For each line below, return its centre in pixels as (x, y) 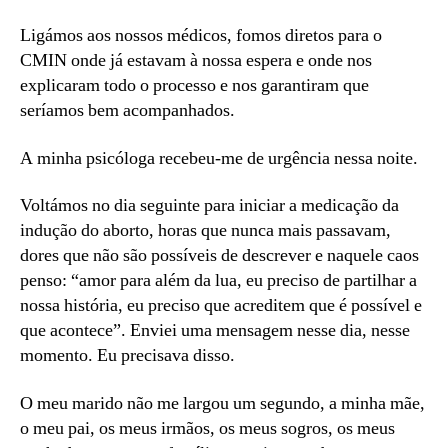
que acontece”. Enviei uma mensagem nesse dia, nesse (215, 331)
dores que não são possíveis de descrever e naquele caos (219, 256)
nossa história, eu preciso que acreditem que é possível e (221, 306)
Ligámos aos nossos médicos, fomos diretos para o (201, 36)
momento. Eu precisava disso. (127, 356)
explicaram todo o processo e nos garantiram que (194, 86)
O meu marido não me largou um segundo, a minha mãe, (222, 403)
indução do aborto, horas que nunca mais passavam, (205, 231)
